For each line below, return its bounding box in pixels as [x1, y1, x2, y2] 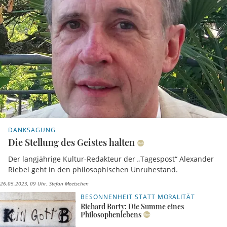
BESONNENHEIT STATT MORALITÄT [81, 192, 196, 201]
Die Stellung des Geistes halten [8, 136, 135, 149]
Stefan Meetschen [48, 179, 89, 187]
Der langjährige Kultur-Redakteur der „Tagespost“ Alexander [8, 154, 214, 164]
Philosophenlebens [81, 209, 142, 219]
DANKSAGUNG [8, 126, 56, 135]
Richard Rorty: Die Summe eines [81, 201, 184, 211]
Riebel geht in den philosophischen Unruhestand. [8, 164, 178, 174]
